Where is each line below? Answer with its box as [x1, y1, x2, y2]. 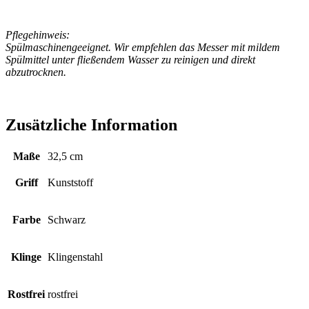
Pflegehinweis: [6, 28, 70, 41]
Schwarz [48, 213, 86, 226]
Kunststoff [48, 176, 93, 188]
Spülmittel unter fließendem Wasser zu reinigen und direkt [6, 53, 255, 66]
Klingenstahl [48, 250, 103, 263]
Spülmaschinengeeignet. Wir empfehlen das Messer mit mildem [6, 41, 280, 53]
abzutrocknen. [6, 66, 66, 78]
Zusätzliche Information [6, 115, 177, 134]
